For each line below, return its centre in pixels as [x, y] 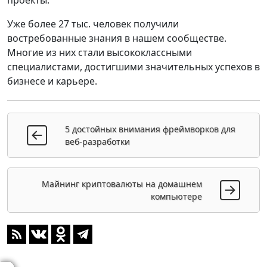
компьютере [176, 196]
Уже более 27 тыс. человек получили [93, 24]
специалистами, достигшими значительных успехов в [133, 66]
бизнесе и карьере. [52, 81]
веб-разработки [97, 141]
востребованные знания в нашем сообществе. [117, 38]
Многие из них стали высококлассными [100, 52]
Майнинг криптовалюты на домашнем [122, 184]
